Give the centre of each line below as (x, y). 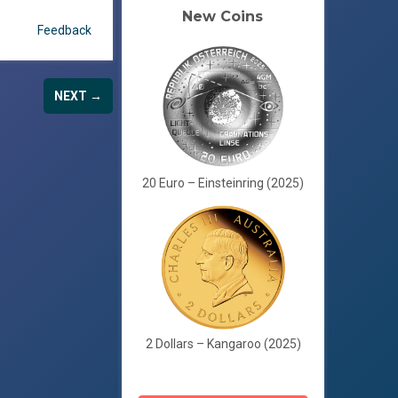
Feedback (65, 30)
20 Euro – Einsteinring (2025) (223, 183)
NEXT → (79, 96)
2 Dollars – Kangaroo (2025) (223, 344)
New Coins (222, 16)
